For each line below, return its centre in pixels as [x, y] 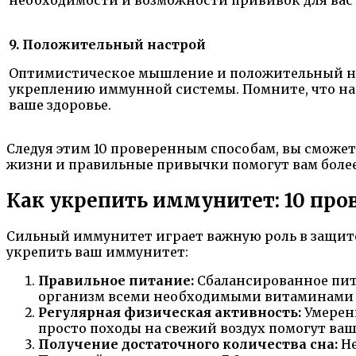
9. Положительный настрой [107, 44]
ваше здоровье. [60, 104]
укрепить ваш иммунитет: [97, 252]
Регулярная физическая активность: [170, 313]
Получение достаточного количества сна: [188, 344]
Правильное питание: [116, 281]
